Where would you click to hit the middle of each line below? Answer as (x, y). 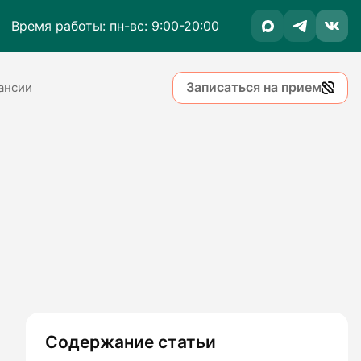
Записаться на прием (254, 88)
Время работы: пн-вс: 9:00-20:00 (115, 26)
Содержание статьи (131, 342)
